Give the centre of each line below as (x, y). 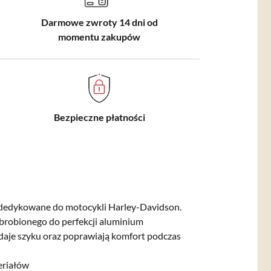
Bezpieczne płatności (99, 117)
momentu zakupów (99, 36)
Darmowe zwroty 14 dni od (99, 22)
